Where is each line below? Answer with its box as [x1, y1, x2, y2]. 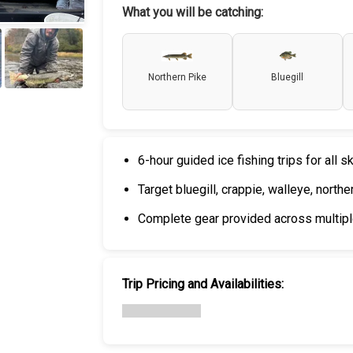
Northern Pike [147, 72, 206, 83]
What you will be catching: [121, 5, 263, 20]
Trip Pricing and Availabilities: [121, 277, 284, 292]
